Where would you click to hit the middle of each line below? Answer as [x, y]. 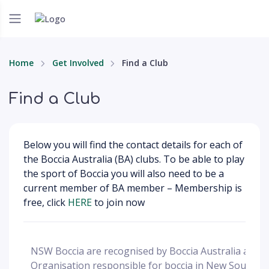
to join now [118, 202]
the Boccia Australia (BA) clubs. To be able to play [134, 159]
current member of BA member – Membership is [133, 188]
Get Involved [78, 63]
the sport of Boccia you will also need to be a [124, 174]
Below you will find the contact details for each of [133, 145]
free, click [46, 202]
